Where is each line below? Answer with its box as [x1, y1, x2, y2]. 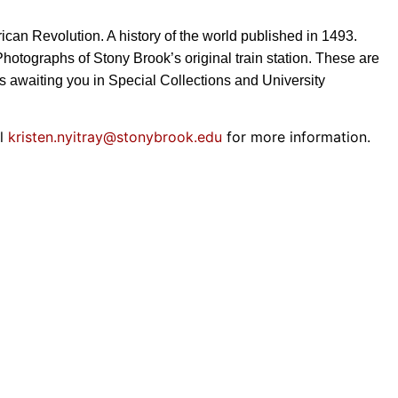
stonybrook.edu [116, 128, 222, 147]
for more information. [222, 128, 370, 147]
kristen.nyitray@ [8, 128, 116, 147]
